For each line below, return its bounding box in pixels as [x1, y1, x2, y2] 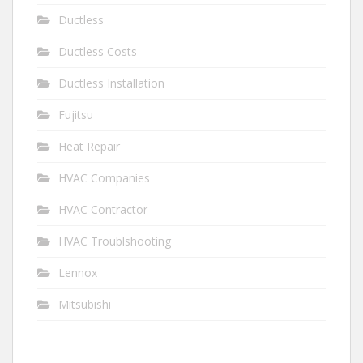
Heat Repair [58, 139, 120, 154]
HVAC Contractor [58, 202, 147, 217]
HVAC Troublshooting [58, 233, 171, 249]
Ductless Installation [58, 75, 164, 91]
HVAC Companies [58, 170, 150, 186]
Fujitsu [58, 107, 93, 122]
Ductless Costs [58, 44, 137, 59]
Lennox [58, 265, 97, 280]
